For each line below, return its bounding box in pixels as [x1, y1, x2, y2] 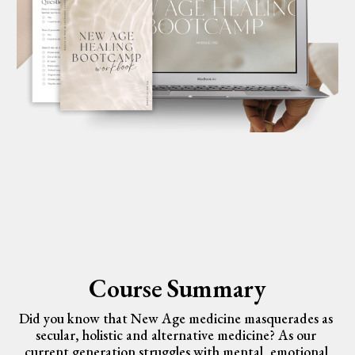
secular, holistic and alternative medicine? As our [36, 325, 316, 344]
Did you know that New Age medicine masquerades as [19, 308, 333, 327]
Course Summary [89, 270, 266, 305]
